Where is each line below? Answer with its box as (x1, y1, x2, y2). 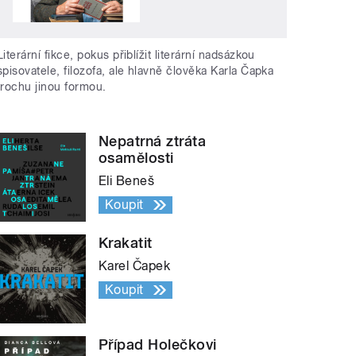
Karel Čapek (99, 257, 171, 273)
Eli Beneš (99, 172, 155, 188)
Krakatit (99, 234, 153, 251)
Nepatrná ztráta (99, 132, 207, 149)
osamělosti (99, 149, 174, 166)
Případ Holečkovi (99, 335, 217, 353)
